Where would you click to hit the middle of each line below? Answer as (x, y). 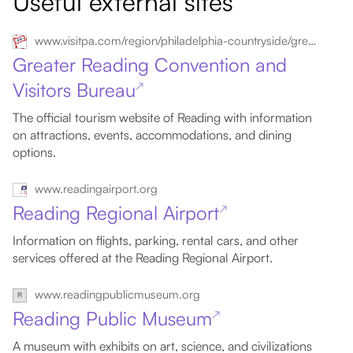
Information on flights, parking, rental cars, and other (156, 240)
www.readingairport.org (96, 189)
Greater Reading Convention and (150, 65)
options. (34, 152)
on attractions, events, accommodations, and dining (152, 135)
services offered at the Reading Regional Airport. (143, 258)
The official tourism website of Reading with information (162, 117)
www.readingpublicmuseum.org (117, 294)
